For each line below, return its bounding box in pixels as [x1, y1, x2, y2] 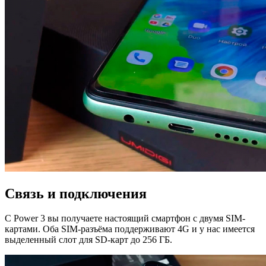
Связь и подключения [5, 185, 147, 201]
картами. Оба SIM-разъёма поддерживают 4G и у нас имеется [5, 224, 255, 235]
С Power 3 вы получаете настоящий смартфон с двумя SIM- [5, 213, 245, 224]
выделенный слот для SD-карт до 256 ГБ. [5, 235, 172, 245]
